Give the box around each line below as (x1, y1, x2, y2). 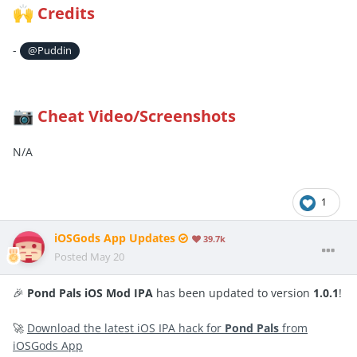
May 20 (90, 249, 124, 264)
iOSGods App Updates (54, 230, 178, 245)
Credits (37, 2, 95, 25)
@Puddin (28, 43, 73, 57)
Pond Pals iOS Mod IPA (27, 284, 153, 300)
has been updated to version (153, 284, 313, 300)
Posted (54, 249, 90, 264)
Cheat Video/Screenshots (37, 104, 236, 127)
